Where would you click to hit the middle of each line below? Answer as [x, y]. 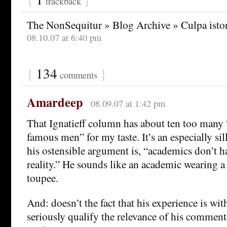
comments [79, 75]
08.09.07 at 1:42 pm [128, 103]
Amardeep [55, 102]
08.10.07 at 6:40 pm [64, 37]
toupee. [43, 177]
